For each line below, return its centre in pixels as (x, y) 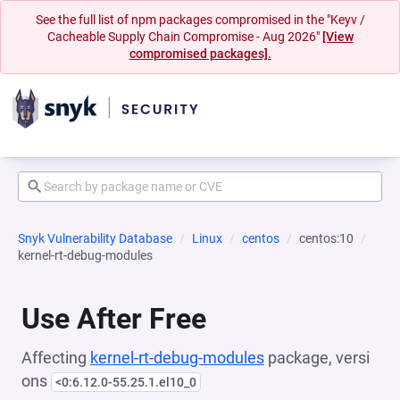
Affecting (56, 358)
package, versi (317, 358)
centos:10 (326, 238)
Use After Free (114, 319)
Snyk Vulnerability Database (95, 238)
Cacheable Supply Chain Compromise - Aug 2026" (184, 37)
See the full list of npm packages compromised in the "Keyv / (200, 20)
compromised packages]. (200, 54)
